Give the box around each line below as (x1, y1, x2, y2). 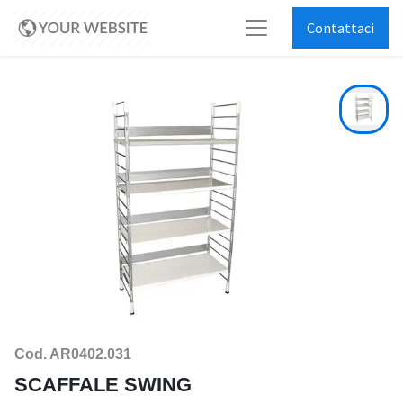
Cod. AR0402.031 (14, 346, 131, 363)
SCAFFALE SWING (14, 373, 192, 397)
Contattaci (307, 18, 374, 37)
